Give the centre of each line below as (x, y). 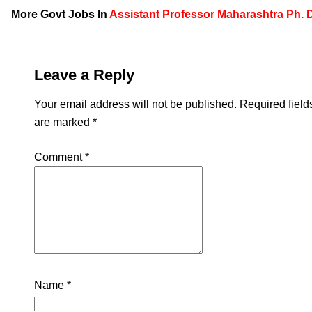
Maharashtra (250, 15)
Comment (59, 157)
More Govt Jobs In (60, 15)
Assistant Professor (162, 15)
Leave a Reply (84, 75)
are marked (63, 123)
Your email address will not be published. (135, 104)
